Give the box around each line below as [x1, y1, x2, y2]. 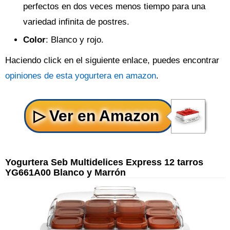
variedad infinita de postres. [23, 17, 129, 27]
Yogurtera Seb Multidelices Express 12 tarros [5, 157, 203, 167]
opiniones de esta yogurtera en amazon [5, 71, 156, 81]
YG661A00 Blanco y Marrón [5, 167, 126, 178]
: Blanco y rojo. [46, 35, 104, 45]
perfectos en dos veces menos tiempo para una [23, 2, 205, 11]
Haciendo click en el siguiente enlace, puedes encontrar [5, 55, 219, 65]
